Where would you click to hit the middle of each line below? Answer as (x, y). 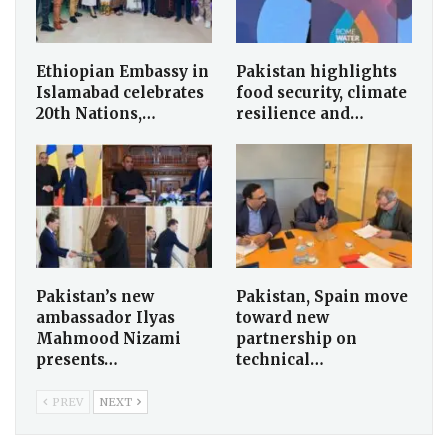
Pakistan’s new (95, 296)
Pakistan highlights (316, 72)
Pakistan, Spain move (322, 296)
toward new (282, 317)
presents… (77, 359)
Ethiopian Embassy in (122, 72)
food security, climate (321, 93)
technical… (280, 359)
